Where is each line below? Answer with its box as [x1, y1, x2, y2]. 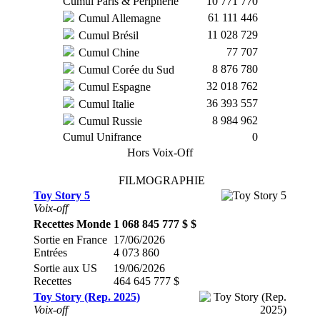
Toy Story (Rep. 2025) [34, 291, 140, 303]
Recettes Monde [34, 218, 111, 230]
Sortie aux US [34, 262, 97, 274]
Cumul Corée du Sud [75, 64, 174, 76]
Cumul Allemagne [75, 12, 161, 24]
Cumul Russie [75, 115, 142, 127]
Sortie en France [34, 234, 107, 246]
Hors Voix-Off [127, 146, 193, 159]
